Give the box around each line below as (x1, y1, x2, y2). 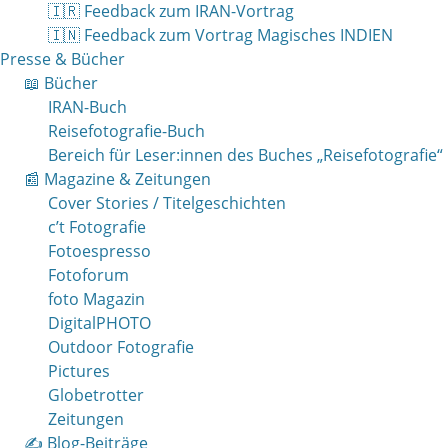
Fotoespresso (48, 240, 151, 263)
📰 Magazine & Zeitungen (24, 168, 211, 191)
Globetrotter (48, 384, 144, 407)
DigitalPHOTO (48, 312, 151, 335)
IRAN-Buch (48, 96, 127, 119)
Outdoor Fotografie (48, 336, 194, 359)
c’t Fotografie (48, 216, 146, 239)
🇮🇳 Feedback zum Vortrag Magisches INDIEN (48, 24, 393, 47)
